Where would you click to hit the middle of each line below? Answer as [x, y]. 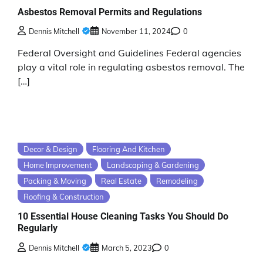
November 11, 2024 [136, 31]
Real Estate [121, 181]
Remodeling [177, 181]
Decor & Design [50, 149]
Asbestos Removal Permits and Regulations [110, 12]
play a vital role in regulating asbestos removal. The [131, 67]
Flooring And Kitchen [129, 149]
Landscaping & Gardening [153, 165]
